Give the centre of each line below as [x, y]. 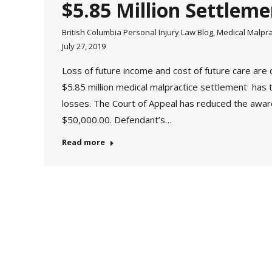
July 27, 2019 [84, 46]
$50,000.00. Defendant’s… [117, 120]
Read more [83, 142]
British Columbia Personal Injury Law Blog [138, 32]
